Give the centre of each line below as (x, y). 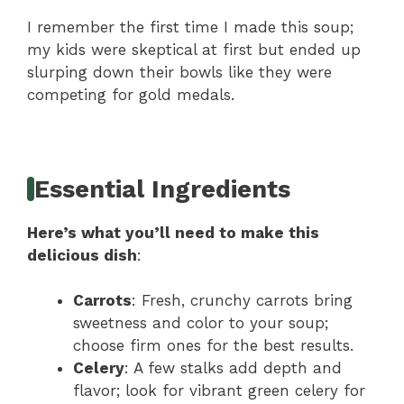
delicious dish (82, 255)
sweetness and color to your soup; (201, 323)
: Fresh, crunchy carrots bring (242, 301)
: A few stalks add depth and (233, 368)
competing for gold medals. (131, 94)
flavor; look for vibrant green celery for (219, 391)
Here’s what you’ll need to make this (173, 232)
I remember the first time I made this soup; (190, 27)
